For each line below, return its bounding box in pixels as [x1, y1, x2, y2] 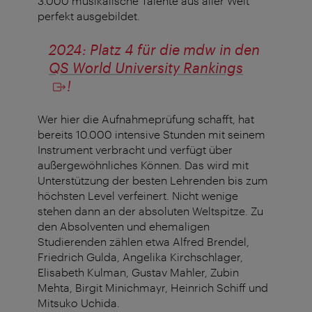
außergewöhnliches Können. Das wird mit [38, 158, 249, 172]
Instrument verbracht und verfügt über [38, 143, 233, 157]
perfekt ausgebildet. [38, 9, 140, 23]
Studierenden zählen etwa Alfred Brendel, [38, 235, 249, 249]
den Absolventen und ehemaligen [38, 219, 210, 233]
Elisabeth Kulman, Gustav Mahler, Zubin [38, 265, 239, 279]
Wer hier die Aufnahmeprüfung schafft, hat [38, 112, 254, 126]
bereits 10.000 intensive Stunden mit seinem [38, 127, 265, 141]
